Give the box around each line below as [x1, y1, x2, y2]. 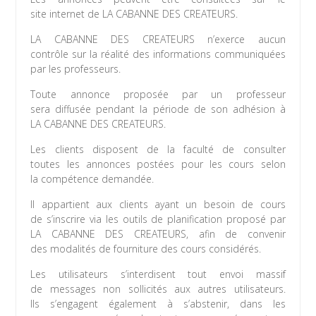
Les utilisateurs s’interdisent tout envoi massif [30, 267, 286, 281]
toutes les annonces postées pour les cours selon [30, 157, 286, 171]
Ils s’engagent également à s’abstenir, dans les [30, 297, 286, 311]
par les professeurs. [30, 62, 121, 76]
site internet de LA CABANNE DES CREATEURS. [30, 7, 238, 21]
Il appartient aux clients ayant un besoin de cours [30, 197, 286, 212]
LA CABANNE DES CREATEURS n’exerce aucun [30, 32, 286, 47]
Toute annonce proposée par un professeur [30, 87, 286, 102]
